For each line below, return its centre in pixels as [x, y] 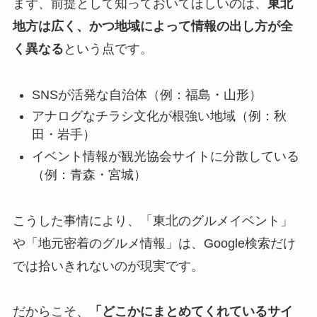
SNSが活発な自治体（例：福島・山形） [146, 94]
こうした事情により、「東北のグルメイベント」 [152, 220]
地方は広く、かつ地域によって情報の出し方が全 [152, 27]
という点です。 [108, 49]
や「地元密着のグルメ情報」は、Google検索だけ [154, 243]
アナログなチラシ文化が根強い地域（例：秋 [159, 116]
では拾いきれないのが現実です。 [108, 266]
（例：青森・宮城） [89, 174]
